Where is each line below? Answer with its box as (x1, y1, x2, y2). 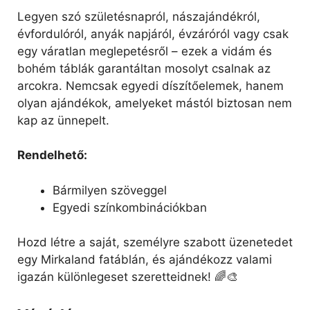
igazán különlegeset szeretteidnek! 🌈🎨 (17, 270, 238, 284)
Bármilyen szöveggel (53, 183, 167, 197)
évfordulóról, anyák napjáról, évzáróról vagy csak (17, 26, 289, 41)
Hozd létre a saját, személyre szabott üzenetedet (17, 235, 293, 249)
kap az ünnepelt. (17, 113, 109, 127)
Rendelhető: (17, 148, 87, 162)
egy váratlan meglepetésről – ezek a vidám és (17, 44, 272, 58)
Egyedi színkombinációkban (53, 200, 207, 215)
